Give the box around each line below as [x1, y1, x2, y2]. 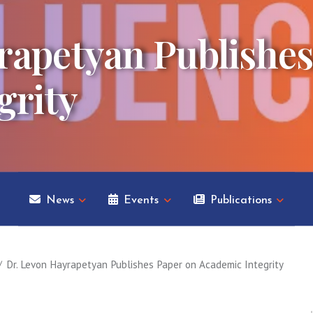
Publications [210, 195, 272, 207]
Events [124, 195, 159, 207]
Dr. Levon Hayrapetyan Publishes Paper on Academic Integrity [6, 258, 284, 272]
